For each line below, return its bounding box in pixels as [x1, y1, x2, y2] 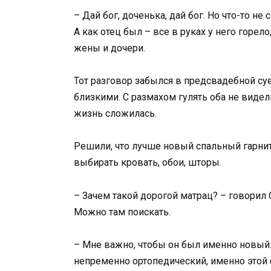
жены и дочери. [74, 42, 145, 54]
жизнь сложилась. [74, 108, 157, 120]
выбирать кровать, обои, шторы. [74, 157, 221, 169]
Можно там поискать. [74, 206, 171, 218]
